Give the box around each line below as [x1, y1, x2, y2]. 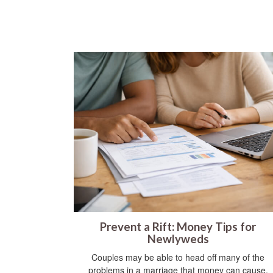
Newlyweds [147, 232, 209, 246]
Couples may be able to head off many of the [91, 250, 264, 263]
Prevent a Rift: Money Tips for [100, 219, 256, 233]
